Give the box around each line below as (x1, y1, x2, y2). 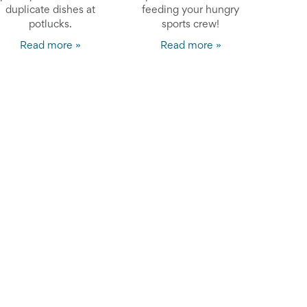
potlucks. (29, 19, 73, 29)
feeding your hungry (142, 5, 240, 15)
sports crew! (162, 19, 220, 29)
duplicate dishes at (5, 5, 96, 15)
